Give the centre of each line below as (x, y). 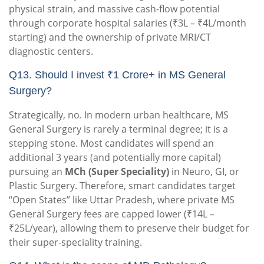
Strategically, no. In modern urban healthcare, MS (119, 115)
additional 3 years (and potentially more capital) (115, 158)
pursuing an (37, 172)
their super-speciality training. (75, 242)
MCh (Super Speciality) (117, 172)
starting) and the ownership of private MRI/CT (110, 37)
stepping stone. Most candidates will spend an (111, 143)
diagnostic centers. (51, 52)
